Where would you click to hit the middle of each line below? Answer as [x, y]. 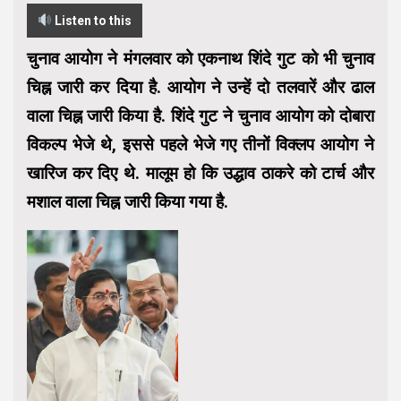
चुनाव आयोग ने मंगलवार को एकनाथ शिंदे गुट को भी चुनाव [200, 59]
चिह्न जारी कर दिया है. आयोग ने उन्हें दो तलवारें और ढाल [200, 88]
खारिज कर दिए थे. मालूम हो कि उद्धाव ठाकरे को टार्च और [200, 174]
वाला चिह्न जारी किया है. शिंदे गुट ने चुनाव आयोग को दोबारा [200, 116]
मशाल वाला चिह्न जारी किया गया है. [128, 202]
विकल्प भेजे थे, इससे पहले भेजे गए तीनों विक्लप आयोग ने [200, 145]
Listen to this [91, 21]
